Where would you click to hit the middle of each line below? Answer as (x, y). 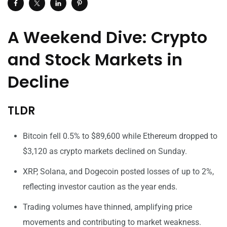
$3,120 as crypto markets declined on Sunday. (105, 151)
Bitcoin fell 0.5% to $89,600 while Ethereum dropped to (120, 136)
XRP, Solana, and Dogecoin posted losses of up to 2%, (118, 171)
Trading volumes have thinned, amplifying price (107, 207)
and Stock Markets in (95, 59)
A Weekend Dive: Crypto (107, 37)
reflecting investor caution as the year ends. (100, 186)
